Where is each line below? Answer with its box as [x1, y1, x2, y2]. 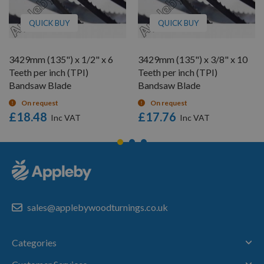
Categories [12, 236, 57, 248]
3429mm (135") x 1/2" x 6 [9, 53, 113, 65]
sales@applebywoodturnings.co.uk [27, 201, 168, 213]
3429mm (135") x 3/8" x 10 [138, 53, 247, 65]
